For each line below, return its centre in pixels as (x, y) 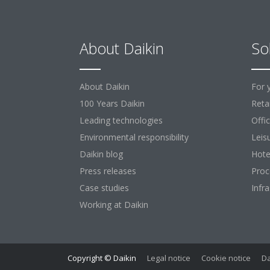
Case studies (104, 188)
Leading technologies (121, 120)
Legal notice (169, 258)
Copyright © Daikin (102, 258)
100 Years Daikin (112, 103)
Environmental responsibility (134, 137)
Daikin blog (101, 154)
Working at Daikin (114, 205)
